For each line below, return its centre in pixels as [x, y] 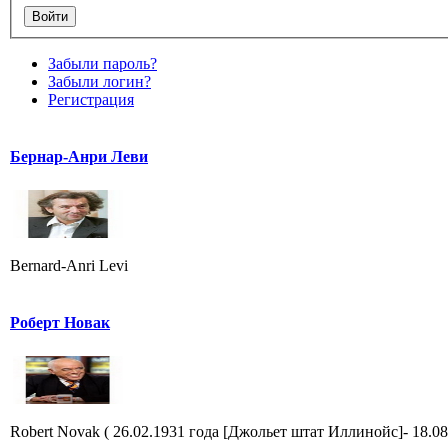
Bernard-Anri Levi [69, 265]
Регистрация [91, 99]
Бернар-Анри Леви [79, 156]
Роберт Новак [60, 322]
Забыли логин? [99, 81]
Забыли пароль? [102, 63]
